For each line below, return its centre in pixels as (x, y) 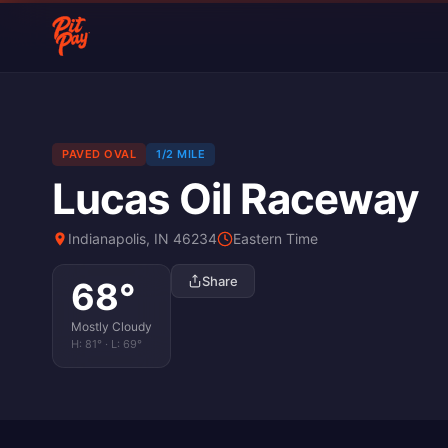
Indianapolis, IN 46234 (142, 238)
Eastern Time (275, 238)
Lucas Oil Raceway (235, 198)
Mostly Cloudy (111, 326)
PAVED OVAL (99, 154)
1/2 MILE (180, 154)
